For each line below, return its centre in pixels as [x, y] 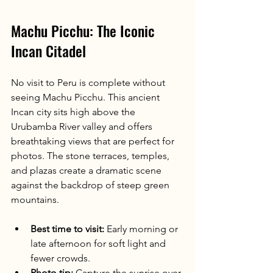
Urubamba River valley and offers [83, 126]
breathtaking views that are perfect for [94, 141]
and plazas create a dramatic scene [87, 170]
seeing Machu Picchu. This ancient [87, 97]
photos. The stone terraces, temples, [91, 155]
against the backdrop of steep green [91, 185]
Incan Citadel [48, 50]
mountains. [35, 199]
